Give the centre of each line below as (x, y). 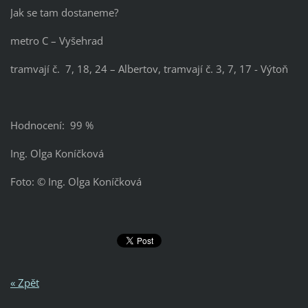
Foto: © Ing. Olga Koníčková (76, 181)
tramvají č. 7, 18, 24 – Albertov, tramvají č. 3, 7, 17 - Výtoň (149, 68)
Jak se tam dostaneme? (64, 12)
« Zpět (24, 283)
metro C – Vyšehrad (56, 40)
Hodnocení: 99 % (52, 125)
